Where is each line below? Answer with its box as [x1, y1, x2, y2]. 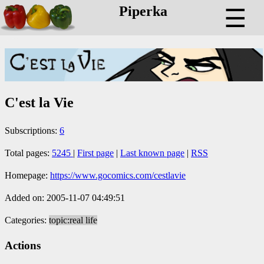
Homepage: [5, 170, 50, 180]
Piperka [118, 4, 167, 19]
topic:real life [49, 214, 97, 225]
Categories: [5, 214, 49, 225]
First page [77, 147, 114, 158]
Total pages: [5, 147, 52, 158]
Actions [5, 239, 41, 252]
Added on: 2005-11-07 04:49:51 [5, 192, 125, 203]
